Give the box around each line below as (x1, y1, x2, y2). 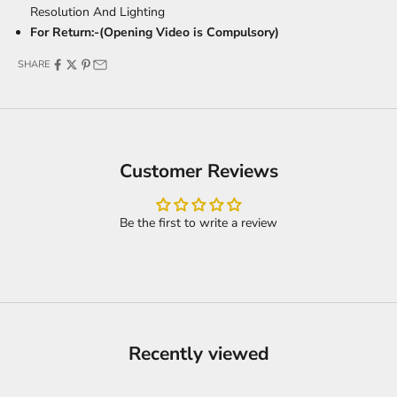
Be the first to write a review (120, 214, 277, 232)
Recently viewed (128, 341, 269, 367)
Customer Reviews (119, 159, 278, 184)
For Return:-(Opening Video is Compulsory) (30, 24, 279, 42)
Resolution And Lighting (30, 4, 165, 21)
